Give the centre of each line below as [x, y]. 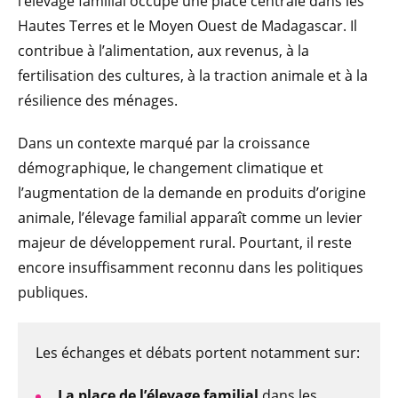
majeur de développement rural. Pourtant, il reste [185, 243]
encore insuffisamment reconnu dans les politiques [191, 268]
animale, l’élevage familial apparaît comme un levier [190, 218]
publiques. [53, 293]
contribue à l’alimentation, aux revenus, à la [163, 51]
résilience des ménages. [98, 101]
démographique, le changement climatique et [171, 168]
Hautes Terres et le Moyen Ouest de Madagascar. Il [187, 26]
